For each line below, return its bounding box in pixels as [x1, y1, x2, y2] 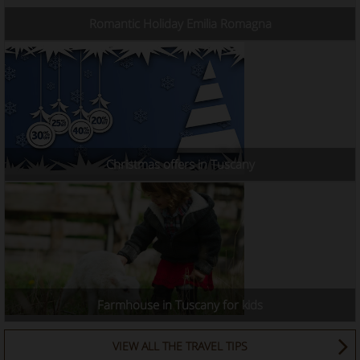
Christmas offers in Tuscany [105, 156, 255, 173]
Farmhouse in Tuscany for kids [97, 297, 263, 313]
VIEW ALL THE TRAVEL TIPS [112, 338, 247, 354]
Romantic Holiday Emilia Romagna [88, 15, 272, 32]
